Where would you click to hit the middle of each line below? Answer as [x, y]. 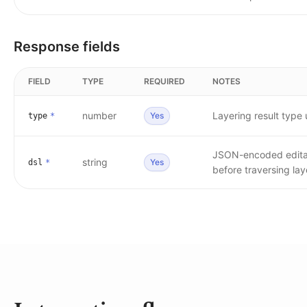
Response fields [67, 47]
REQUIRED [164, 81]
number [99, 115]
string [95, 162]
